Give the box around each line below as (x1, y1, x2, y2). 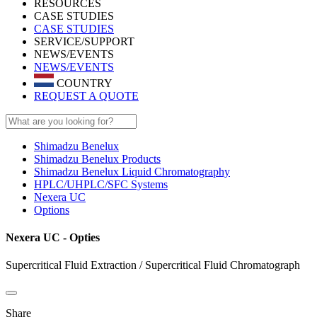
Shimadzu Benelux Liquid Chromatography (34, 165, 230, 178)
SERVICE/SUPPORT (34, 35, 134, 47)
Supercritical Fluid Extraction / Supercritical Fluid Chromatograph (6, 259, 300, 272)
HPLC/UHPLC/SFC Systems (34, 178, 168, 190)
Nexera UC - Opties (6, 231, 100, 243)
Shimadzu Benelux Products (34, 152, 161, 165)
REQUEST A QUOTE (34, 89, 139, 102)
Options (34, 203, 69, 216)
